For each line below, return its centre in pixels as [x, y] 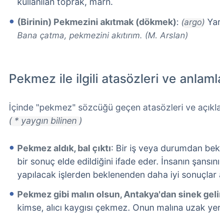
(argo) [193, 22]
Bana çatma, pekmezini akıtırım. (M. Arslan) [103, 36]
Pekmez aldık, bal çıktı [64, 148]
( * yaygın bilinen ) [45, 120]
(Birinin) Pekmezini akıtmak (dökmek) [97, 22]
